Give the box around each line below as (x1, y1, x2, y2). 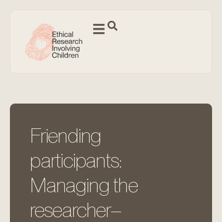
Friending (30, 123, 102, 148)
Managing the (30, 173, 138, 197)
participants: (30, 148, 122, 172)
